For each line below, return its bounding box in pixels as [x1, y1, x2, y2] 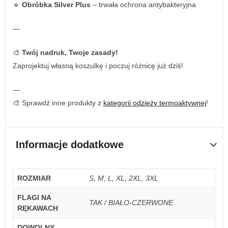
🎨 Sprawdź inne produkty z [13, 99, 103, 107]
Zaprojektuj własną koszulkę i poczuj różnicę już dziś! [13, 62, 183, 70]
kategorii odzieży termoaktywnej [103, 99, 206, 107]
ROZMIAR [17, 174, 51, 182]
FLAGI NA [17, 193, 51, 202]
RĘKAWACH [17, 204, 58, 212]
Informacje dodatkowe [16, 139, 124, 151]
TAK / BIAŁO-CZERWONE [89, 198, 173, 207]
